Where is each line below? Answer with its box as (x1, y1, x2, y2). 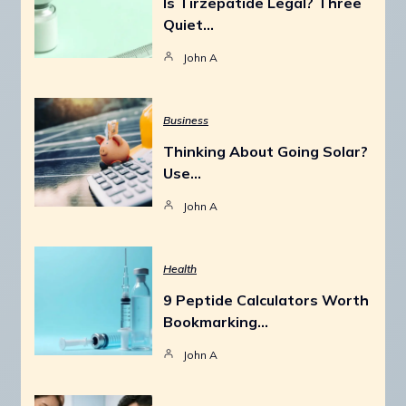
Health (163, 261, 197, 275)
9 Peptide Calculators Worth (163, 290, 369, 309)
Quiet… (163, 14, 214, 34)
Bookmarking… (163, 312, 268, 331)
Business (163, 112, 208, 127)
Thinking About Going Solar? (163, 141, 368, 160)
